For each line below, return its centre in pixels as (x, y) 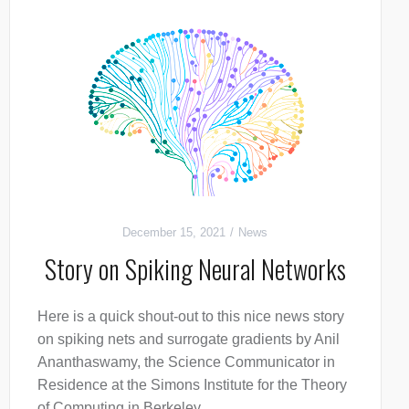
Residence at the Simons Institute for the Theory (192, 385)
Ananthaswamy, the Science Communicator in (186, 362)
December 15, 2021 (174, 233)
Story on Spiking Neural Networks (195, 269)
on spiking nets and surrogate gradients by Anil (188, 340)
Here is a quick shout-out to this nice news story (190, 317)
